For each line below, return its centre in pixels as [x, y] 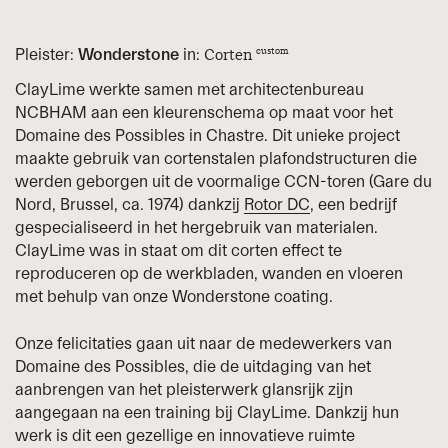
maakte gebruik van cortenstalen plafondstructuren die [216, 158]
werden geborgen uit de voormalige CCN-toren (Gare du [224, 181]
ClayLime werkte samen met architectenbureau [190, 89]
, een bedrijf [354, 204]
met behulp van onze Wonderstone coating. [174, 296]
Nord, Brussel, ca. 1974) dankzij [130, 204]
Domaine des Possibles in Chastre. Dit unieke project [208, 135]
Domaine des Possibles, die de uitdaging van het [193, 365]
